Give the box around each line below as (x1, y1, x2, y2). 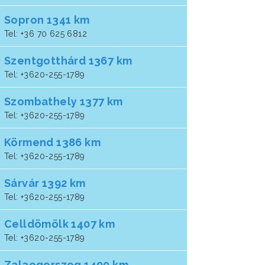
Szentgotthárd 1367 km (4, 54, 132, 67)
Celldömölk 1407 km (4, 217, 115, 230)
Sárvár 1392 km (4, 176, 86, 189)
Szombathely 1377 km (4, 95, 123, 108)
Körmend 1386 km (4, 135, 101, 148)
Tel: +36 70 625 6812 (4, 28, 87, 38)
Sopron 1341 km (4, 13, 90, 26)
